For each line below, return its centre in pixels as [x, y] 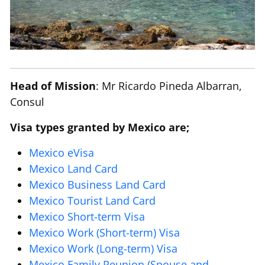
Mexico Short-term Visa [87, 217]
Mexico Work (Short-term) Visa [104, 233]
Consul [27, 102]
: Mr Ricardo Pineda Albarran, [169, 86]
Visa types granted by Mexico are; [100, 127]
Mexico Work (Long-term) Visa [103, 249]
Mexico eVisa [62, 153]
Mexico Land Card [73, 169]
